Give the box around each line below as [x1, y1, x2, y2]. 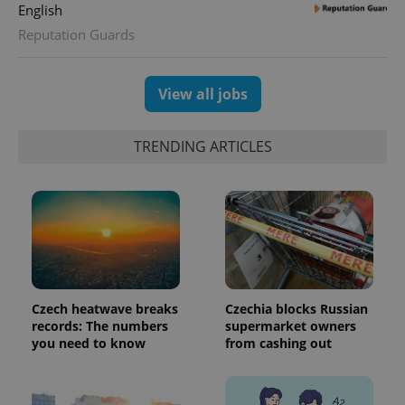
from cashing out [225, 334, 332, 353]
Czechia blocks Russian [225, 300, 368, 318]
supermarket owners [225, 317, 356, 335]
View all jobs [157, 83, 248, 104]
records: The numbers [32, 317, 168, 335]
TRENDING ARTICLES [133, 137, 272, 157]
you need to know [32, 334, 146, 353]
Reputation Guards [18, 24, 135, 43]
